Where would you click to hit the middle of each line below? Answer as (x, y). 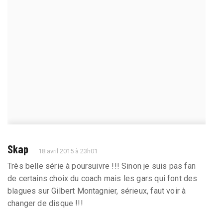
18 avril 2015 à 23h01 (68, 151)
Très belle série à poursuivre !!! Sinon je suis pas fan (102, 166)
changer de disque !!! (45, 203)
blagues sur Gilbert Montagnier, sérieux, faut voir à (97, 191)
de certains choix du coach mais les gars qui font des (103, 178)
